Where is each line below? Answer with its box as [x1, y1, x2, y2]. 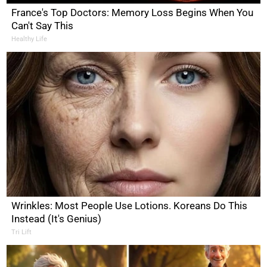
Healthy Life [11, 35, 48, 43]
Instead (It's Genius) [11, 212, 102, 225]
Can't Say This [11, 19, 74, 32]
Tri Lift [11, 228, 32, 236]
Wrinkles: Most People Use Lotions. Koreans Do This [11, 199, 248, 212]
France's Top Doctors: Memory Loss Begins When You [11, 6, 254, 18]
